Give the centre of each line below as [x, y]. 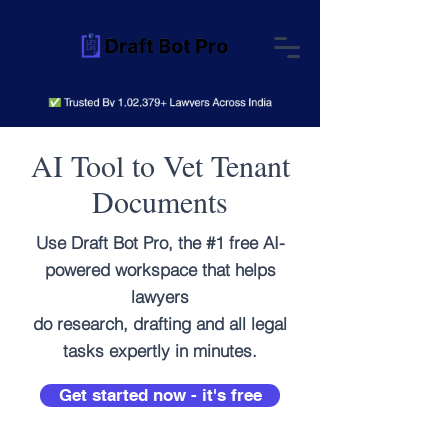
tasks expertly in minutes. [160, 350]
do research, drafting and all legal [160, 323]
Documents [160, 201]
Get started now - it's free [160, 395]
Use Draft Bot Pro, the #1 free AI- [160, 242]
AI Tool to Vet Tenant [160, 165]
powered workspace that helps [160, 269]
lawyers [160, 296]
